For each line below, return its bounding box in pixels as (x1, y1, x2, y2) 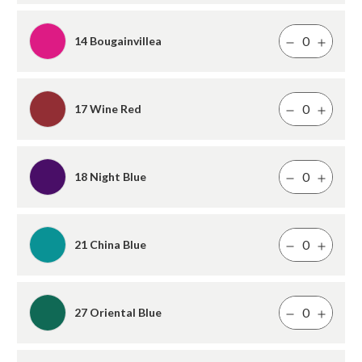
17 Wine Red (74, 101, 141, 116)
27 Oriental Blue (74, 305, 162, 319)
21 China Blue (74, 237, 146, 251)
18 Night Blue (74, 169, 146, 183)
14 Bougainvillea (74, 33, 162, 48)
